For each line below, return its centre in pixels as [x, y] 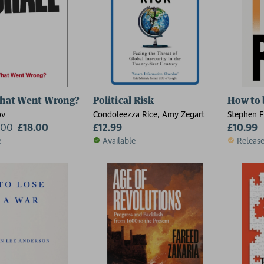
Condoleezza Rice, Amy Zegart [149, 114]
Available [119, 140]
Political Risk [124, 100]
